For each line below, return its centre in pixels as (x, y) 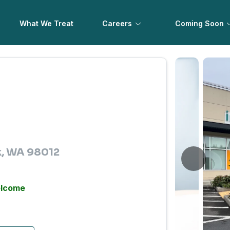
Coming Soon (199, 23)
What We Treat (47, 23)
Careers (117, 23)
